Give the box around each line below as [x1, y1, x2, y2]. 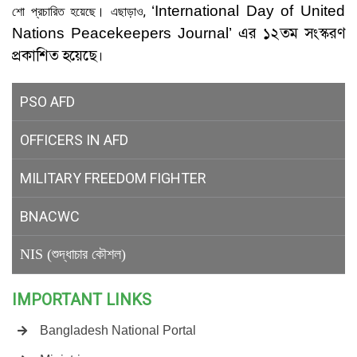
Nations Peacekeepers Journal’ [12, 24, 232, 41]
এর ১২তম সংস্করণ [232, 22, 345, 43]
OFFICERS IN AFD [20, 131, 128, 148]
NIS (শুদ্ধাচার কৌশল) [20, 245, 126, 262]
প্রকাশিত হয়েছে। [12, 45, 103, 65]
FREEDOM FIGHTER [84, 169, 206, 186]
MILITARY [20, 169, 84, 186]
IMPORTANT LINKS [12, 289, 151, 309]
